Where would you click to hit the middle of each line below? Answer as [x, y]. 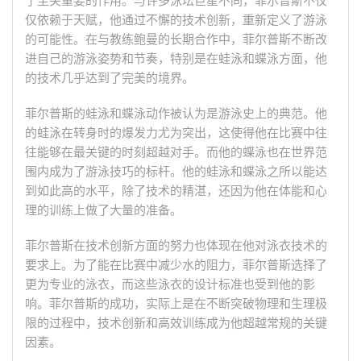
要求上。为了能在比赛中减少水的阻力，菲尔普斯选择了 [176, 265]
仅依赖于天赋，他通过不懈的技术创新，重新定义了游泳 [176, 20]
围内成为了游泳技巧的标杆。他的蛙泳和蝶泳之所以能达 [176, 172]
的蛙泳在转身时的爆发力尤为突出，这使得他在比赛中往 [176, 133]
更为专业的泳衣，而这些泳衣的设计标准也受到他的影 [170, 284]
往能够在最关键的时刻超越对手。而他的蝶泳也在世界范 [176, 152]
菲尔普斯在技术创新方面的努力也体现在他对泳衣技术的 [176, 246]
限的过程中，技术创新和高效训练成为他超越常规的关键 [176, 323]
